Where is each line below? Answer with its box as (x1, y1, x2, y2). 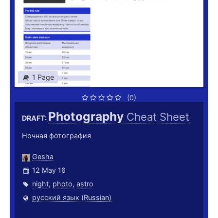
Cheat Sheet (127, 110, 189, 124)
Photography (48, 109, 127, 124)
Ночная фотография (22, 131, 91, 140)
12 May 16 (32, 166, 66, 175)
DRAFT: (22, 114, 48, 123)
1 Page (32, 73, 54, 82)
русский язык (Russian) (32, 193, 111, 202)
